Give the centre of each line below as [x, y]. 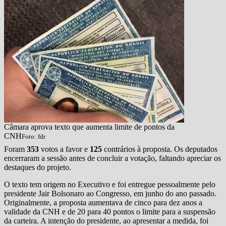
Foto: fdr [34, 137]
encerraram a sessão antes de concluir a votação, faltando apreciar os [112, 158]
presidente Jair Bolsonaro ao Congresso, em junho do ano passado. [110, 194]
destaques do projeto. [38, 167]
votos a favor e [65, 149]
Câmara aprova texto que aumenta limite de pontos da [89, 127]
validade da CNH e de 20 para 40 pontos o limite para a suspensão [110, 212]
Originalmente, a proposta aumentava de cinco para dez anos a [103, 203]
